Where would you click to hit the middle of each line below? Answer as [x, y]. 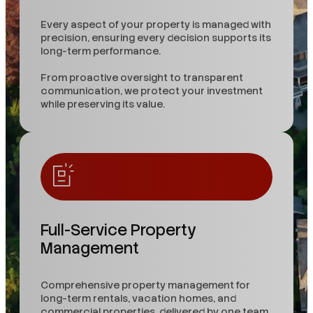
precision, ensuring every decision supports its [156, 38]
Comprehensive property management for [145, 285]
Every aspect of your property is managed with [156, 25]
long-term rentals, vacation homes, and [138, 298]
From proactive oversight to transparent [142, 78]
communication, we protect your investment [152, 91]
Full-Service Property [118, 231]
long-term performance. [101, 51]
